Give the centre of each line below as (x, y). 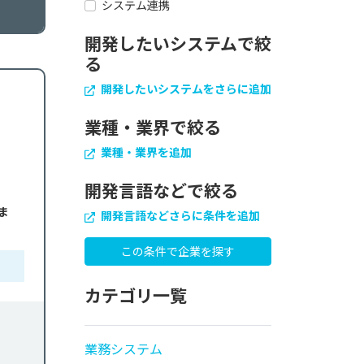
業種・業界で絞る (153, 127)
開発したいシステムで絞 (178, 43)
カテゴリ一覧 (136, 295)
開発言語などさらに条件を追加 (179, 215)
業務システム (123, 349)
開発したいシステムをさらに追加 (185, 89)
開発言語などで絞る (161, 190)
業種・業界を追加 (145, 152)
